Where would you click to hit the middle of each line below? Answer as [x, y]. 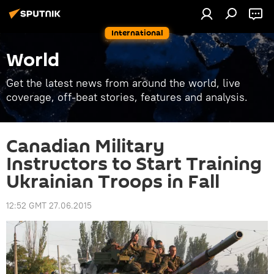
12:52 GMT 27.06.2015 [49, 206]
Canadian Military [85, 146]
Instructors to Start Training [134, 164]
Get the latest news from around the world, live [123, 83]
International [137, 33]
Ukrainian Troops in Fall [113, 182]
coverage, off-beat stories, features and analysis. [127, 97]
